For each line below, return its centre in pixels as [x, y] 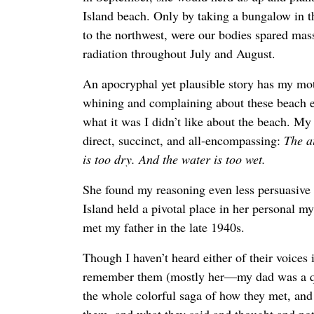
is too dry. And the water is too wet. [174, 159]
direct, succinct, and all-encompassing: [183, 141]
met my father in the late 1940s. [166, 227]
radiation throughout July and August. [179, 54]
